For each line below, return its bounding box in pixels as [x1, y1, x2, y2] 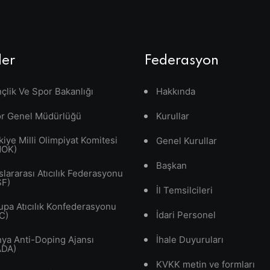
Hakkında [156, 86, 195, 98]
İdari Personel [156, 209, 216, 221]
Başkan [156, 160, 187, 172]
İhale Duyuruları [156, 234, 224, 246]
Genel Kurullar [156, 135, 217, 147]
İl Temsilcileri [156, 184, 213, 196]
